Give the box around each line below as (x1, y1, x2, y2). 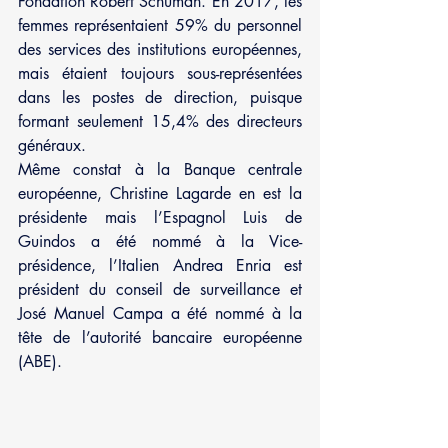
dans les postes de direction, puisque (18, 86, 302, 108)
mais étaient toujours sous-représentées (18, 62, 302, 84)
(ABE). (18, 350, 62, 372)
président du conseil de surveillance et (18, 278, 302, 300)
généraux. (18, 134, 86, 156)
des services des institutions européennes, (18, 38, 302, 60)
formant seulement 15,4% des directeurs (18, 110, 302, 132)
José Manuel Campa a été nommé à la (18, 302, 302, 324)
